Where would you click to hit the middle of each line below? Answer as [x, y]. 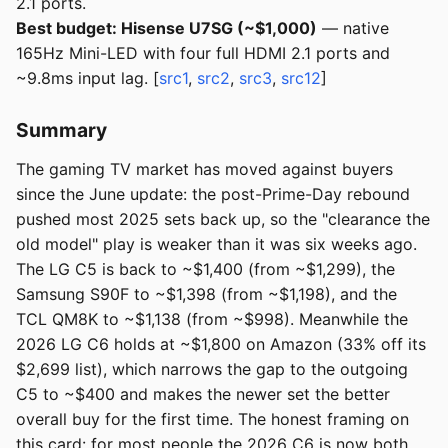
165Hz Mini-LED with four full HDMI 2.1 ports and [203, 53]
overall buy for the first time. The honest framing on [212, 419]
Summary [61, 130]
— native [353, 28]
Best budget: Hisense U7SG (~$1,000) [166, 28]
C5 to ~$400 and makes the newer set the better [203, 394]
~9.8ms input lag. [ [87, 78]
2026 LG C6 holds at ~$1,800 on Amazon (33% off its [221, 344]
